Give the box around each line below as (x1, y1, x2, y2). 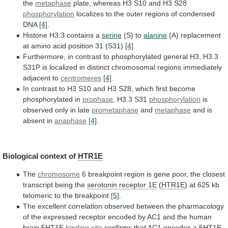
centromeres (61, 74, 101, 82)
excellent (38, 202, 66, 210)
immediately (183, 63, 222, 72)
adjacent (23, 74, 50, 82)
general (163, 52, 188, 61)
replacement (181, 31, 221, 40)
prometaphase (92, 106, 138, 115)
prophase (82, 95, 113, 104)
